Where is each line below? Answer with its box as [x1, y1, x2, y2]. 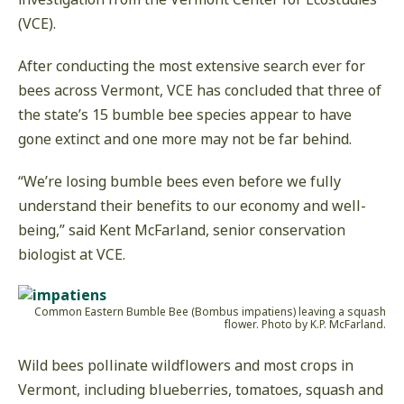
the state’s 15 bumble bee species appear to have [18, 105, 352, 125]
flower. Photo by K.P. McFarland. [225, 317, 386, 333]
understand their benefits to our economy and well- [18, 196, 366, 216]
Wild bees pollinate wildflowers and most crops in [18, 355, 353, 376]
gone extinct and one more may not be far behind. [18, 129, 352, 150]
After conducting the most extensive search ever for [18, 56, 365, 77]
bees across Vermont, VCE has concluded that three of [18, 80, 381, 101]
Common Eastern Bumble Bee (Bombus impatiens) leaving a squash [34, 304, 386, 320]
